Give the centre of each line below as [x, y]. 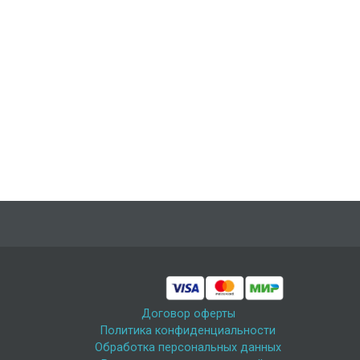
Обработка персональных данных [188, 348]
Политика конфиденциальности [188, 331]
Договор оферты [188, 314]
